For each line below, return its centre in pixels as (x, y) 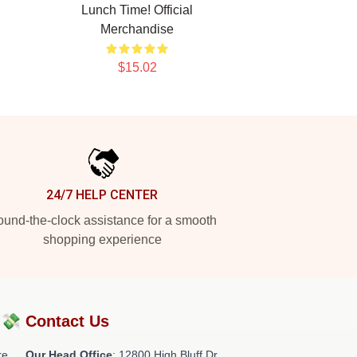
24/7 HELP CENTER (102, 195)
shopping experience (102, 239)
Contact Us (67, 321)
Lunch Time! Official (137, 10)
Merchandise (137, 29)
